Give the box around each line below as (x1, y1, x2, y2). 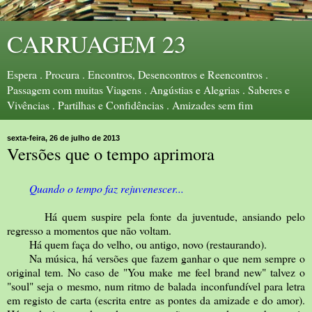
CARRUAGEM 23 (7, 28, 186, 60)
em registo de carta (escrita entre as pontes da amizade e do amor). (7, 292, 305, 307)
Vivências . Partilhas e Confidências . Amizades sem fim (7, 97, 253, 112)
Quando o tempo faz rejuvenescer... (23, 180, 184, 196)
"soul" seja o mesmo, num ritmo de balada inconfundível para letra (7, 278, 305, 293)
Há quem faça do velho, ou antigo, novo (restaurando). (7, 236, 267, 251)
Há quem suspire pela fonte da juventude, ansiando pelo (7, 208, 305, 224)
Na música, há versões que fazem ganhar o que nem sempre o (7, 250, 305, 265)
